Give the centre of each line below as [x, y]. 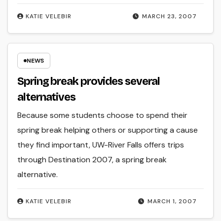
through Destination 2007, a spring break [92, 160]
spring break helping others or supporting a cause [108, 130]
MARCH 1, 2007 [172, 202]
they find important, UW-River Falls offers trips [101, 145]
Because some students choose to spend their [103, 115]
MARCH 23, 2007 [169, 16]
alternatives [46, 97]
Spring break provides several [89, 82]
